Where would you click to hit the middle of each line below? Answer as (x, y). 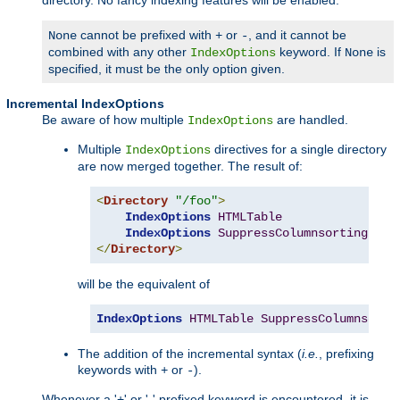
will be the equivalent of (144, 283)
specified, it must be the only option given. (167, 68)
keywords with (119, 369)
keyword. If (310, 51)
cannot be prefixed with (146, 34)
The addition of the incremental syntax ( (190, 353)
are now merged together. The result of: (190, 166)
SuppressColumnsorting (293, 233)
